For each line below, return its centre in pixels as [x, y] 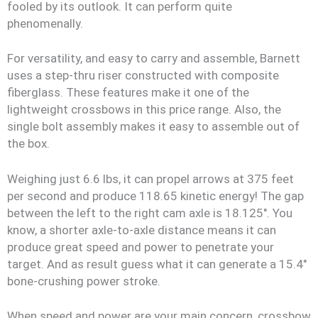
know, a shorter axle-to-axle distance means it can [142, 230]
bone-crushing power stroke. [84, 281]
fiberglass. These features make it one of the [128, 92]
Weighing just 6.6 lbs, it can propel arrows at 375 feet [150, 179]
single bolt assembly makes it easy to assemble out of [153, 126]
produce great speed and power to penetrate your [141, 247]
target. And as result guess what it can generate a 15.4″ [157, 264]
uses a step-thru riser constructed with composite [143, 75]
